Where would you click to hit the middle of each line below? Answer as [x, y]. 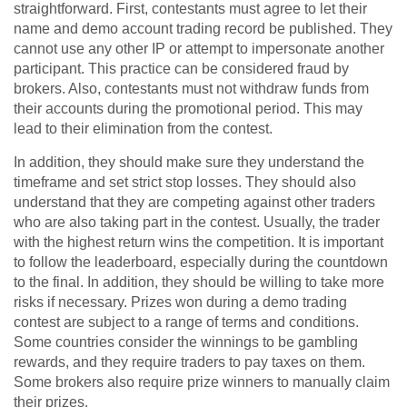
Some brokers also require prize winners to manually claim [202, 382]
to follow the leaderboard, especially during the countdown [201, 263]
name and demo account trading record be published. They [203, 29]
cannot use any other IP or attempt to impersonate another [199, 49]
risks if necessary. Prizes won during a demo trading [180, 303]
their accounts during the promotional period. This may [188, 109]
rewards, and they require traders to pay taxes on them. [189, 362]
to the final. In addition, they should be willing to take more [199, 283]
